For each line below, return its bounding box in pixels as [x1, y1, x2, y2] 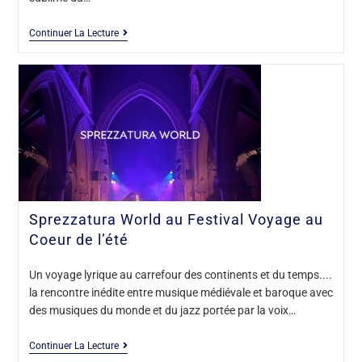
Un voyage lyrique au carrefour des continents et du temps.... [28, 267, 332, 281]
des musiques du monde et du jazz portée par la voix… [28, 303, 296, 317]
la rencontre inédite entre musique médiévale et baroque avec [28, 285, 333, 299]
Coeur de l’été [28, 230, 128, 248]
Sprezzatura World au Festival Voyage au [28, 210, 323, 228]
